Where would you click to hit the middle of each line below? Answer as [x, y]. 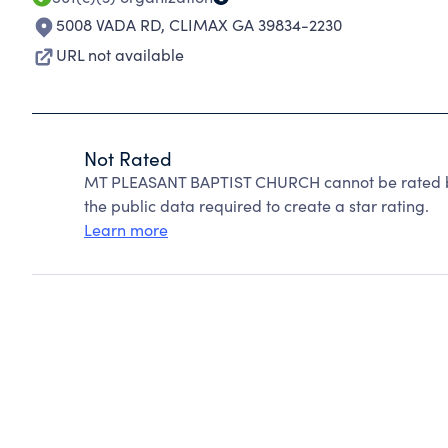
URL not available [120, 54]
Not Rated [128, 158]
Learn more [126, 229]
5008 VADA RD [108, 24]
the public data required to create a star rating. [256, 205]
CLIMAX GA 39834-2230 [255, 24]
